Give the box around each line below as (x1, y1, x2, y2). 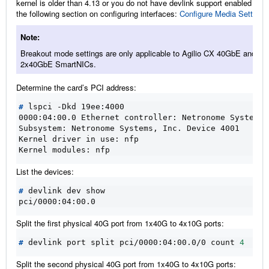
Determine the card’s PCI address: (16, 81, 136, 93)
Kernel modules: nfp (19, 145, 110, 154)
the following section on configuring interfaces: (16, 7, 180, 19)
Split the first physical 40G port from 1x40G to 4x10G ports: (16, 217, 224, 229)
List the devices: (16, 165, 74, 177)
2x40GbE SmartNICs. (20, 58, 96, 70)
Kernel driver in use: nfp (19, 134, 139, 144)
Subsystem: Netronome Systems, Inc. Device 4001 (19, 123, 240, 133)
